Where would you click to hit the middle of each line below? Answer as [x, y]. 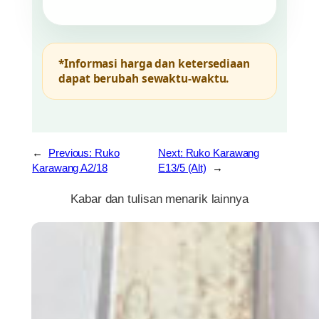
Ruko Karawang [223, 153]
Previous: [72, 153]
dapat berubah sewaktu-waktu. [144, 79]
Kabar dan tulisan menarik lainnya [159, 199]
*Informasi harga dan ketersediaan [154, 64]
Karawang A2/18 [70, 168]
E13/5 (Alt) [183, 168]
